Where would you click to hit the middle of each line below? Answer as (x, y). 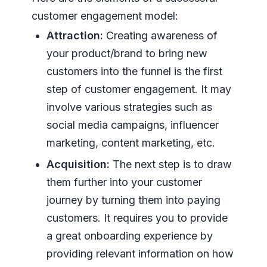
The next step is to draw (170, 164)
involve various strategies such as (129, 107)
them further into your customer (124, 182)
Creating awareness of (160, 36)
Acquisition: (78, 164)
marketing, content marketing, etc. (131, 143)
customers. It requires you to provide (137, 218)
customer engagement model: (105, 16)
